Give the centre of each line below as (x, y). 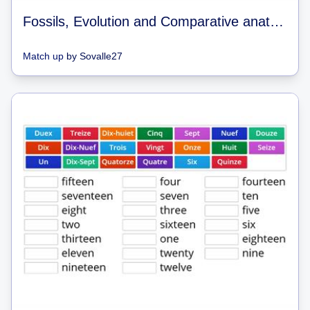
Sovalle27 (101, 56)
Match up (43, 56)
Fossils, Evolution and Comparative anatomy (277, 21)
